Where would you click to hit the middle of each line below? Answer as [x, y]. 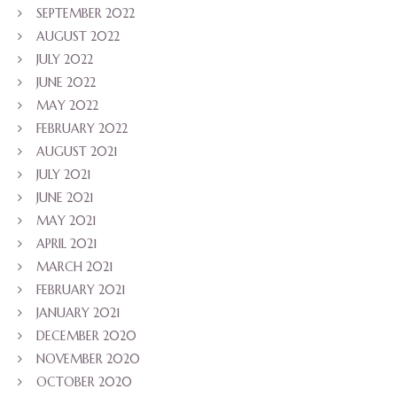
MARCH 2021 [75, 266]
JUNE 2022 [66, 82]
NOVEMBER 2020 [88, 358]
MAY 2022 [67, 105]
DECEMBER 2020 [86, 335]
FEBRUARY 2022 [82, 128]
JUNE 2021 [65, 197]
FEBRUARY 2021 [81, 289]
